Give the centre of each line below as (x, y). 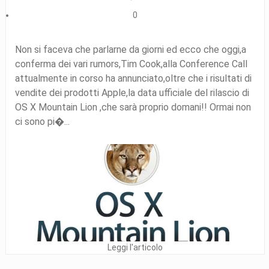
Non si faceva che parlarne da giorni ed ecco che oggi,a (130, 50)
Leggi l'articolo (135, 247)
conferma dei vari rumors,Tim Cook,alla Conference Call (131, 64)
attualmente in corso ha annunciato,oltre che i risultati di (133, 78)
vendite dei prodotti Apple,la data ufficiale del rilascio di (132, 93)
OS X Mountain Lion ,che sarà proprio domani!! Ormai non (133, 107)
